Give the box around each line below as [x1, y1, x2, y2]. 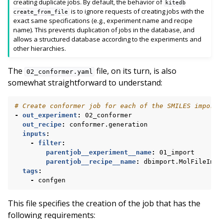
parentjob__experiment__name [46, 148, 152, 156]
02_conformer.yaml [26, 67, 93, 75]
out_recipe [22, 120, 62, 128]
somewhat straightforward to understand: [8, 77, 162, 88]
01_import [159, 148, 195, 156]
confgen [38, 176, 66, 184]
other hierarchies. [13, 44, 66, 53]
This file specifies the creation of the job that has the [8, 197, 200, 209]
